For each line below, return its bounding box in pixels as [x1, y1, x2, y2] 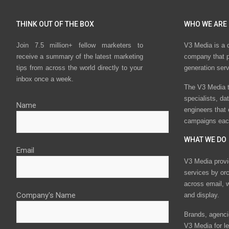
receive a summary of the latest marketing [16, 53, 143, 61]
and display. [184, 191, 219, 199]
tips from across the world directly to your [16, 64, 143, 72]
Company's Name [16, 191, 76, 200]
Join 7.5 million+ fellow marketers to [16, 41, 143, 50]
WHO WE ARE [184, 20, 227, 28]
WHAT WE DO [184, 135, 226, 144]
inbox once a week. [16, 75, 74, 83]
